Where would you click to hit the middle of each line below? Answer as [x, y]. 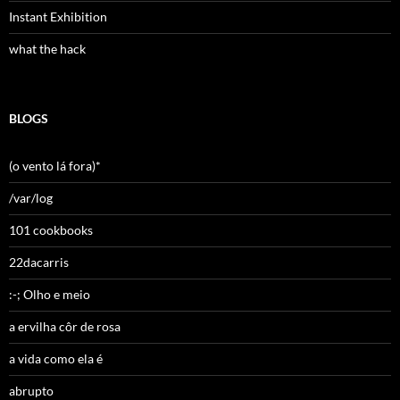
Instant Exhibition [58, 17]
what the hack [47, 49]
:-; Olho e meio [50, 295]
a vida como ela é [56, 359]
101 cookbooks [51, 230]
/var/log [31, 198]
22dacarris [39, 262]
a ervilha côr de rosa [65, 327]
